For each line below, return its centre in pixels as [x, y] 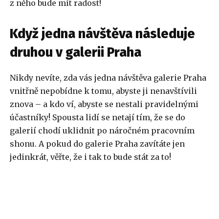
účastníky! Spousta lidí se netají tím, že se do [98, 118]
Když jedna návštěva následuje [102, 34]
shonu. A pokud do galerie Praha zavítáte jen [97, 144]
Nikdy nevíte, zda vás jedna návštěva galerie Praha [108, 78]
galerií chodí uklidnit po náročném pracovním [102, 131]
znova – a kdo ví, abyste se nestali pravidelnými [104, 104]
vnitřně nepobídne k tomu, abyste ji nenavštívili [103, 91]
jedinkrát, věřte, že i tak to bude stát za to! [90, 157]
